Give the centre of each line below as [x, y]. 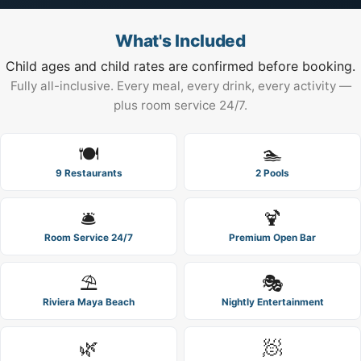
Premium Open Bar [272, 238]
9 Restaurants [89, 174]
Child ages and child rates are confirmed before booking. [180, 66]
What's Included [180, 41]
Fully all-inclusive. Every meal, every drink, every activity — [180, 85]
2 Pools [272, 174]
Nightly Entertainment [272, 303]
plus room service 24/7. [180, 105]
